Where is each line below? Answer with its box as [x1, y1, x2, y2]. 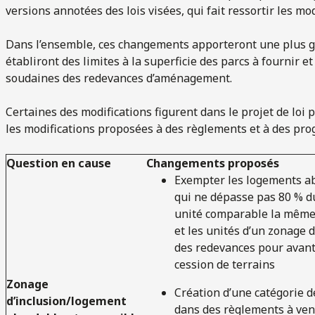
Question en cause [6, 155, 111, 171]
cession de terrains [174, 256, 275, 272]
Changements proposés [146, 155, 279, 171]
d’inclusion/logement [6, 292, 127, 309]
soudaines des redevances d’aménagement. [6, 70, 235, 86]
